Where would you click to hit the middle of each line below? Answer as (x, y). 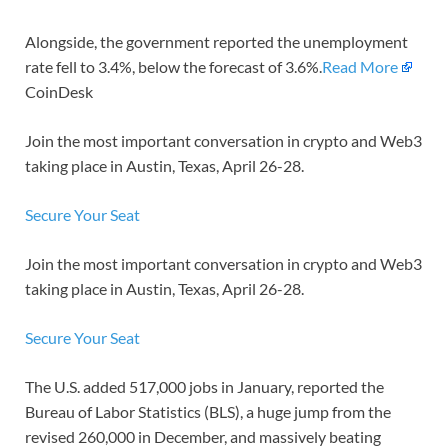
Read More (360, 67)
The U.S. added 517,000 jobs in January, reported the (204, 387)
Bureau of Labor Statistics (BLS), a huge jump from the (208, 412)
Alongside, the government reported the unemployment (216, 42)
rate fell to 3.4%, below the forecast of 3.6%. (173, 67)
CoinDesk (59, 92)
